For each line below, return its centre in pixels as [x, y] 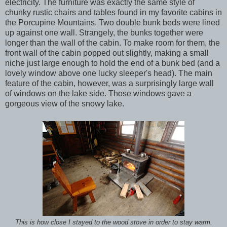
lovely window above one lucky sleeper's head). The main [109, 73]
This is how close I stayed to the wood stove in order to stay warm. [113, 222]
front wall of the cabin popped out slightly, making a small [107, 53]
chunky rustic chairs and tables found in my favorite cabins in [113, 12]
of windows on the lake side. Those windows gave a [98, 93]
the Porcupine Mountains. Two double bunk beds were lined [112, 22]
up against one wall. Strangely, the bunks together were [104, 32]
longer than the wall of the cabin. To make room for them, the [112, 43]
